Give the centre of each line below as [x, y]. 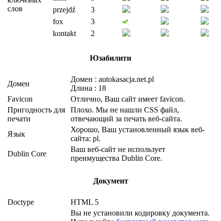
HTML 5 [85, 202]
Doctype [21, 202]
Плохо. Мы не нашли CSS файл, [125, 110]
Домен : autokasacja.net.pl [112, 79]
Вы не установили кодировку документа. [140, 213]
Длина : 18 [88, 88]
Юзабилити [110, 58]
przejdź [64, 10]
